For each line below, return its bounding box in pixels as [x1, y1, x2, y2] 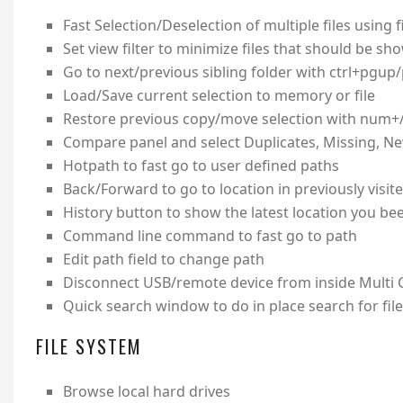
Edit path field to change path [62, 249, 264, 270]
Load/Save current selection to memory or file [62, 85, 375, 106]
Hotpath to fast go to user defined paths [62, 156, 339, 176]
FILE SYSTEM [36, 333, 142, 361]
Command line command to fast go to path [62, 226, 357, 246]
